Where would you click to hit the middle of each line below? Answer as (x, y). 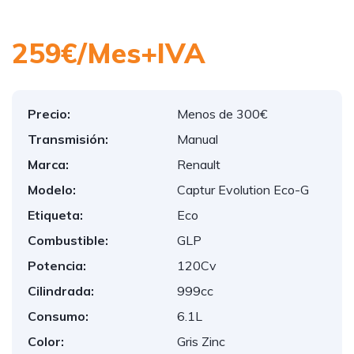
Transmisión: (68, 139)
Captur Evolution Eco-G (243, 190)
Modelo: (52, 190)
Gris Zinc (201, 341)
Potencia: (57, 265)
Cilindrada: (61, 291)
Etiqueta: (55, 215)
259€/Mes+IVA (109, 53)
